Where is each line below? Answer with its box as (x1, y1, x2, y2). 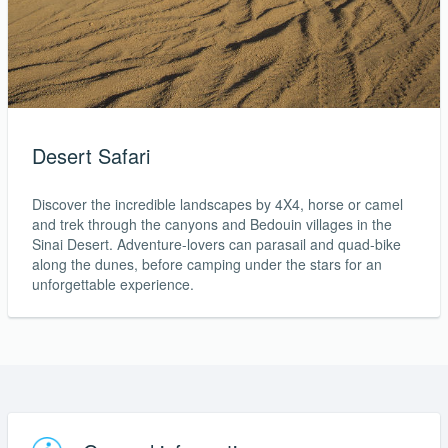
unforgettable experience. (32, 274, 194, 295)
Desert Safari (32, 141, 150, 171)
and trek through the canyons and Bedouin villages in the (32, 214, 392, 235)
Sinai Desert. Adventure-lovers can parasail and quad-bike (32, 234, 401, 255)
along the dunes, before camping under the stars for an (32, 254, 382, 275)
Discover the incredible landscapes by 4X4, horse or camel (32, 194, 403, 215)
